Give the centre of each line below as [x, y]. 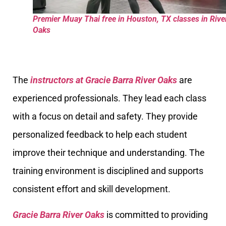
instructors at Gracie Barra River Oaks [104, 80]
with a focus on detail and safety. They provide [105, 117]
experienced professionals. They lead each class [109, 98]
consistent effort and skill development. [92, 189]
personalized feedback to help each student [100, 135]
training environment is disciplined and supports [108, 171]
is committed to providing [156, 214]
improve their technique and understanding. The [109, 153]
